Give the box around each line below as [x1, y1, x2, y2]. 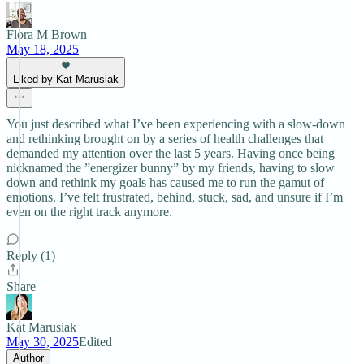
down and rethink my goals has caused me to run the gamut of [6, 175, 324, 189]
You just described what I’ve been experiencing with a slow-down [6, 117, 345, 131]
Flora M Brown [6, 28, 87, 41]
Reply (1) [6, 249, 55, 262]
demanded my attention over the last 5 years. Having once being [6, 146, 335, 160]
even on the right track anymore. [6, 205, 172, 219]
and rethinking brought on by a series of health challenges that [6, 132, 323, 145]
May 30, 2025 [6, 335, 79, 349]
